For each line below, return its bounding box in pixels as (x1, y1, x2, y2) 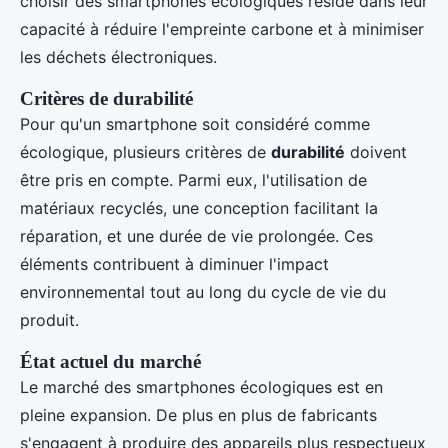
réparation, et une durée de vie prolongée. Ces (20, 226, 373, 246)
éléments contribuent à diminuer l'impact (20, 254, 329, 274)
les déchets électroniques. (20, 47, 217, 67)
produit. (20, 310, 79, 330)
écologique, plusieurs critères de (20, 142, 271, 162)
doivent (345, 142, 407, 162)
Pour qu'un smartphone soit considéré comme (20, 114, 370, 134)
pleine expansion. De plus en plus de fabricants (20, 405, 377, 425)
